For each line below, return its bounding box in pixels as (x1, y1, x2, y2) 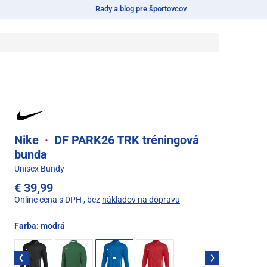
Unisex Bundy (14, 163, 64, 173)
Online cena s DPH (14, 194, 82, 204)
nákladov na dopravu (102, 194, 180, 204)
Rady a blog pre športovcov (95, 4, 187, 13)
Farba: (14, 221, 41, 231)
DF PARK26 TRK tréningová (51, 132, 199, 147)
